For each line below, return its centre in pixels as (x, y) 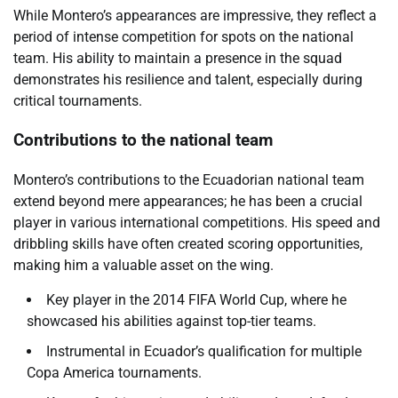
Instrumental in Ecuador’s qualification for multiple (204, 352)
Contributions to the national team (143, 141)
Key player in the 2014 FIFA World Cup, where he (196, 300)
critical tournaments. (78, 100)
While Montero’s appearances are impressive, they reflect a (195, 15)
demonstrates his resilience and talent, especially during (188, 79)
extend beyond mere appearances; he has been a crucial (188, 202)
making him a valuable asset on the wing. (143, 266)
